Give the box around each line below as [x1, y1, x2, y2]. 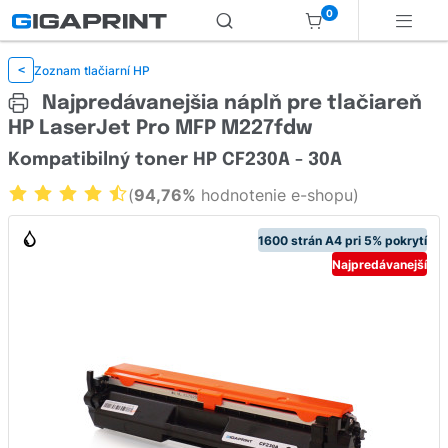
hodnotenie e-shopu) [196, 185, 359, 206]
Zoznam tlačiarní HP [34, 62, 150, 78]
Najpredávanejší [332, 256, 427, 272]
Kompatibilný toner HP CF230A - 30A [8, 151, 342, 170]
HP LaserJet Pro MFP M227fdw [8, 118, 312, 140]
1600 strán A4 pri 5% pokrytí [258, 232, 427, 248]
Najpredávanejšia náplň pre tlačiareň [37, 93, 422, 114]
